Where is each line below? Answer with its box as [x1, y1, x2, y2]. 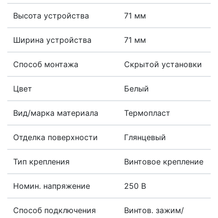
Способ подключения [13, 205, 96, 216]
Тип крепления [13, 157, 70, 167]
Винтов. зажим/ [124, 205, 184, 216]
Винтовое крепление [124, 157, 203, 167]
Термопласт [124, 108, 170, 118]
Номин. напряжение [13, 181, 90, 191]
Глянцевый [124, 132, 166, 143]
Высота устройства [13, 11, 89, 21]
